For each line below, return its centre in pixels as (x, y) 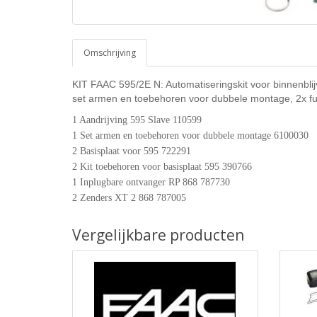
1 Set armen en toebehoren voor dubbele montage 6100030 (190, 136)
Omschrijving (110, 53)
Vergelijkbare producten (158, 235)
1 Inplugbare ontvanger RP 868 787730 (151, 182)
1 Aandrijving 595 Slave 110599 (137, 120)
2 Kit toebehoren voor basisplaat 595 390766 (162, 167)
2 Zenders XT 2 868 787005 (129, 198)
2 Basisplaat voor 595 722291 (132, 151)
